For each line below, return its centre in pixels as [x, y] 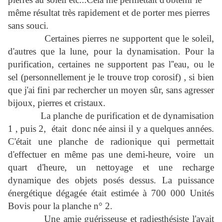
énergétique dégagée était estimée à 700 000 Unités [111, 193]
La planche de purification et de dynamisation [128, 116]
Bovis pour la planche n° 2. [60, 206]
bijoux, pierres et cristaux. [57, 103]
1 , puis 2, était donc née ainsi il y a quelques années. [111, 129]
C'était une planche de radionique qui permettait [111, 142]
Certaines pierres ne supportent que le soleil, [129, 39]
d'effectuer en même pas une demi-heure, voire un [111, 155]
